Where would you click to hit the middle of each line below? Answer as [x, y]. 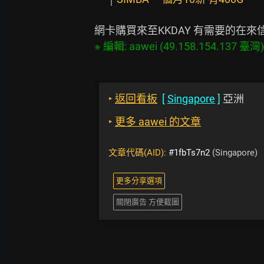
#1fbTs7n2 [189, 153]
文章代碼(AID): [138, 153]
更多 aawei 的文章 [158, 122]
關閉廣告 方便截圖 [148, 202]
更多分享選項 [139, 181]
